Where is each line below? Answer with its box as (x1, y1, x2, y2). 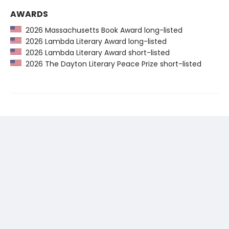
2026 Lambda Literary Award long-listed (21, 36, 167, 47)
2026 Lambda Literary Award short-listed (21, 48, 170, 58)
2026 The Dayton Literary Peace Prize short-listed (21, 59, 201, 70)
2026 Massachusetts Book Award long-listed (21, 25, 182, 36)
